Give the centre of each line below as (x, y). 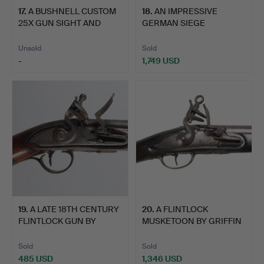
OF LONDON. (167, 232)
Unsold (30, 48)
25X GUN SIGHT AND (60, 23)
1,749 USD (161, 60)
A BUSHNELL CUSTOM (72, 11)
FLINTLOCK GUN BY (57, 221)
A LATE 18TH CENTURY (75, 209)
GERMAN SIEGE (174, 23)
